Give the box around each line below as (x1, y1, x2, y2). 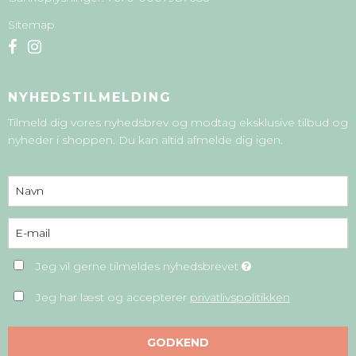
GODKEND (147, 335, 209, 350)
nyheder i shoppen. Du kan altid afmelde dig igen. (8, 132, 283, 147)
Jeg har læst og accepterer (35, 289, 190, 304)
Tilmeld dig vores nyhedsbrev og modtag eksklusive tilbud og (8, 114, 348, 130)
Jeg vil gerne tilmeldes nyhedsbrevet (35, 258, 242, 273)
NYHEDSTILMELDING (8, 89, 172, 105)
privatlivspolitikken (189, 289, 290, 304)
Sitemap (8, 17, 55, 32)
